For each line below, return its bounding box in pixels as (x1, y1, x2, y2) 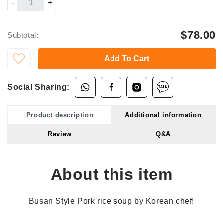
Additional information (125, 111, 202, 119)
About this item (50, 165, 173, 183)
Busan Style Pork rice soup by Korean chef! (28, 196, 195, 205)
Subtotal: (7, 30, 39, 39)
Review (48, 130, 72, 138)
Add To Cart (104, 54, 150, 63)
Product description (26, 111, 94, 119)
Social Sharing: (7, 82, 70, 91)
